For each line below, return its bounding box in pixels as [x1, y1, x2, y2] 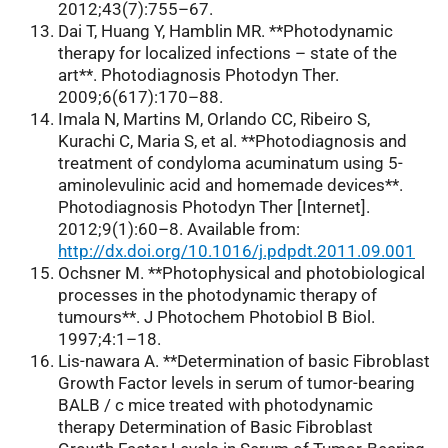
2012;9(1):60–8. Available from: [58, 219, 300, 240]
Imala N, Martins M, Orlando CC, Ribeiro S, [58, 109, 370, 130]
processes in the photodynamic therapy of [58, 285, 377, 306]
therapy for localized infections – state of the [58, 43, 397, 64]
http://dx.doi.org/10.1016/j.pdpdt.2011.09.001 [58, 241, 415, 262]
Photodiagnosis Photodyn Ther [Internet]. [58, 197, 370, 218]
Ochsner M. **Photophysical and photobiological [58, 263, 425, 284]
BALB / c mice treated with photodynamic [58, 395, 373, 416]
